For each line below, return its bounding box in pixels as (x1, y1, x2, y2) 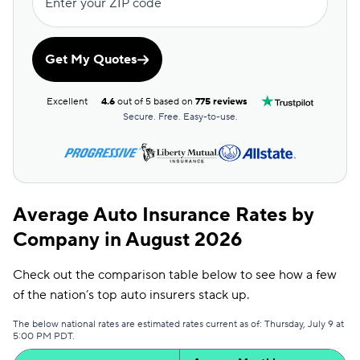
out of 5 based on (115, 95, 196, 108)
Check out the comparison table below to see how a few (13, 267, 337, 283)
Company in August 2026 (13, 227, 242, 252)
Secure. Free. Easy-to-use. (122, 111, 238, 123)
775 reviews (195, 95, 248, 108)
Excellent (47, 95, 88, 108)
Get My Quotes (45, 51, 137, 67)
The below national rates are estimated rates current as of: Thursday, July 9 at (13, 318, 344, 330)
